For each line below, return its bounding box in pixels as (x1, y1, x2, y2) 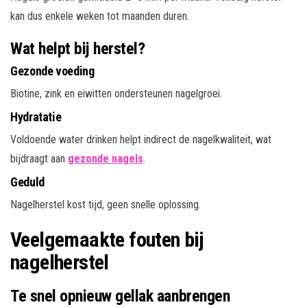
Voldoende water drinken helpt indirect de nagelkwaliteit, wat (10, 132, 271, 146)
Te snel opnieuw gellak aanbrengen (10, 286, 230, 306)
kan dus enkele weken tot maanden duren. (10, 9, 189, 23)
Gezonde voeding (10, 63, 95, 78)
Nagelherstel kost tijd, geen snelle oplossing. (10, 197, 201, 211)
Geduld (10, 174, 45, 189)
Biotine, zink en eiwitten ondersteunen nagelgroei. (10, 86, 222, 100)
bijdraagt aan (10, 151, 68, 165)
